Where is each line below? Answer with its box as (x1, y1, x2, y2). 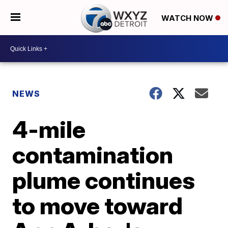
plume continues (12, 166, 195, 194)
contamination (12, 140, 174, 169)
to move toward (12, 191, 183, 220)
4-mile (12, 115, 86, 144)
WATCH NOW (161, 13, 215, 23)
